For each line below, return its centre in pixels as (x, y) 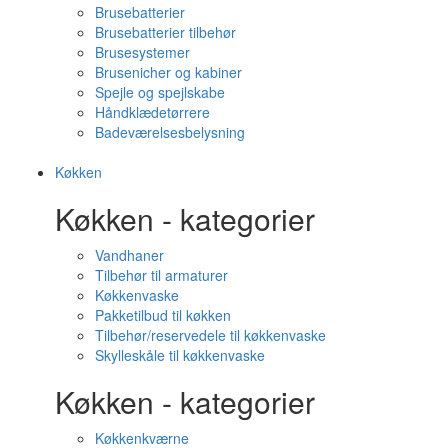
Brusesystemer (142, 52)
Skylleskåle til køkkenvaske (180, 355)
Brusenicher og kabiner (168, 72)
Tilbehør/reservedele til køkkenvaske (210, 335)
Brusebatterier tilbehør (165, 32)
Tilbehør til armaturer (161, 275)
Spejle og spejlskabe (160, 92)
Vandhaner (129, 255)
